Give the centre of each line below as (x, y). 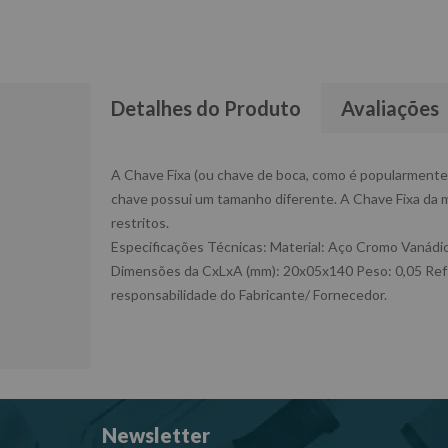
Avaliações (390, 108)
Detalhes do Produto (206, 108)
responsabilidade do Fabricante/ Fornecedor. (249, 294)
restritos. (140, 222)
